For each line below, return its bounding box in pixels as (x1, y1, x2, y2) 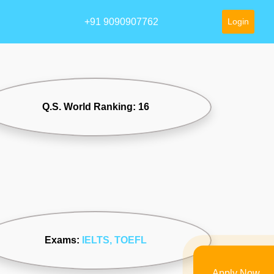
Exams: (44, 234, 82, 245)
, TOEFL (109, 234, 147, 245)
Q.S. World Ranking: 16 (42, 102, 149, 113)
